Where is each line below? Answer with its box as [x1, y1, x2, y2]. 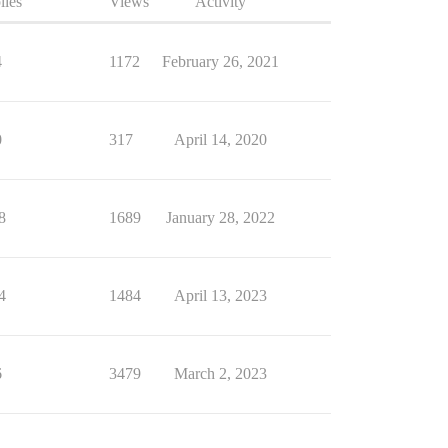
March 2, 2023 [173, 365, 267, 383]
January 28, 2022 [165, 209, 275, 227]
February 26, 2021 [161, 53, 279, 71]
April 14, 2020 [173, 131, 267, 149]
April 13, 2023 [173, 287, 267, 305]
